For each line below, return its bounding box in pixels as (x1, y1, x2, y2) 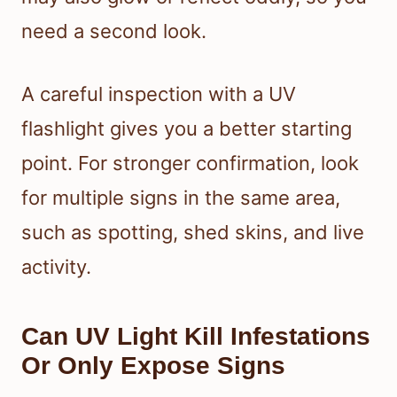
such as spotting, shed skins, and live (21, 220, 364, 244)
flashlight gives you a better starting (21, 116, 352, 140)
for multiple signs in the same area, (21, 185, 340, 209)
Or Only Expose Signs (21, 351, 285, 379)
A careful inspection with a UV (21, 82, 296, 105)
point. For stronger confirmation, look (21, 151, 359, 175)
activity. (21, 254, 91, 278)
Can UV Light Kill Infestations (21, 322, 370, 350)
